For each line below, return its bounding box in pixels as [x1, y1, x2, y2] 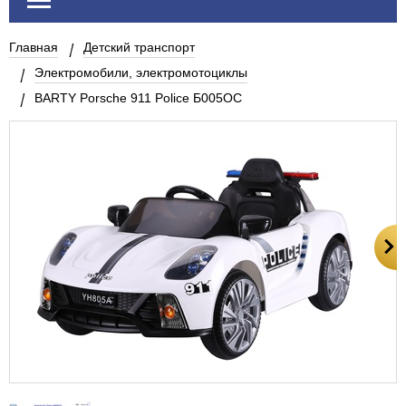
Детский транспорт [83, 40, 195, 54]
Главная [9, 40, 58, 54]
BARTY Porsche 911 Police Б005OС [34, 91, 242, 105]
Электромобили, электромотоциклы [34, 65, 247, 80]
